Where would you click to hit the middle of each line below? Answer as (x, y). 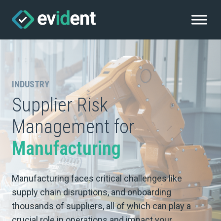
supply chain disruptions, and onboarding (92, 192)
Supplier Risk (60, 105)
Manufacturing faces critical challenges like (97, 178)
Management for (73, 127)
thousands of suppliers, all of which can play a (101, 206)
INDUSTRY (31, 84)
